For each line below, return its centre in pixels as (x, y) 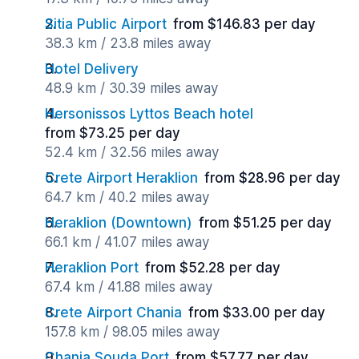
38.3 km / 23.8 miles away (128, 43)
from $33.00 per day (257, 313)
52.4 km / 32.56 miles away (132, 152)
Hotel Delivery (92, 69)
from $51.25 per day (265, 223)
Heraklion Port (92, 268)
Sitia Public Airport (106, 24)
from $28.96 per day (272, 178)
